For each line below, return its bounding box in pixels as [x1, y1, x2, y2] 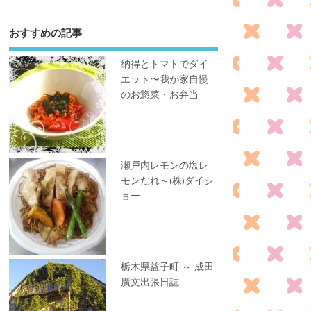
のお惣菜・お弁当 [121, 88, 199, 101]
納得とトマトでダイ [121, 58, 209, 71]
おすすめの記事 [8, 25, 82, 40]
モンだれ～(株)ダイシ [121, 174, 215, 187]
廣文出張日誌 [121, 276, 180, 289]
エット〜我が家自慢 [121, 73, 209, 86]
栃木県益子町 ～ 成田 [121, 260, 215, 274]
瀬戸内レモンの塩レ [121, 159, 209, 172]
